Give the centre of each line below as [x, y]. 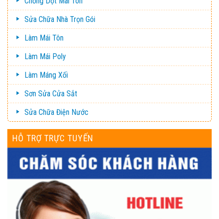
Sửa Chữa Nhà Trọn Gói [60, 19]
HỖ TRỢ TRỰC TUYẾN [53, 138]
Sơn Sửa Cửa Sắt [51, 93]
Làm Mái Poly [45, 56]
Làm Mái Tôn [44, 38]
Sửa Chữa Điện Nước [56, 112]
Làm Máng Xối [46, 75]
